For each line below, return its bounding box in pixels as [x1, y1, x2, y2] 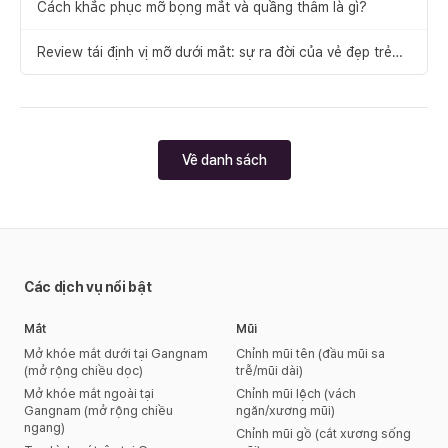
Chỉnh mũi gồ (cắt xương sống [236, 425, 411, 441]
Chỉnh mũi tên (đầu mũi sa [236, 345, 385, 361]
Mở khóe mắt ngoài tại [24, 385, 154, 401]
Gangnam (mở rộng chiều [24, 402, 173, 418]
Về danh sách [181, 151, 267, 168]
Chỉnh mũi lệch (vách [236, 385, 356, 401]
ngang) [24, 419, 65, 435]
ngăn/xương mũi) [236, 402, 335, 418]
